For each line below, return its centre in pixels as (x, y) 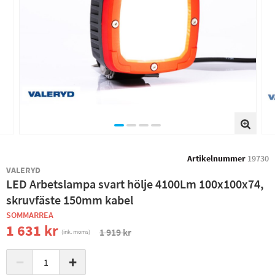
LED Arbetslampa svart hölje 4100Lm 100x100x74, (135, 184)
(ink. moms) (76, 232)
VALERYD (24, 170)
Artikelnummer (216, 158)
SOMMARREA (30, 215)
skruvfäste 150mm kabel (70, 200)
